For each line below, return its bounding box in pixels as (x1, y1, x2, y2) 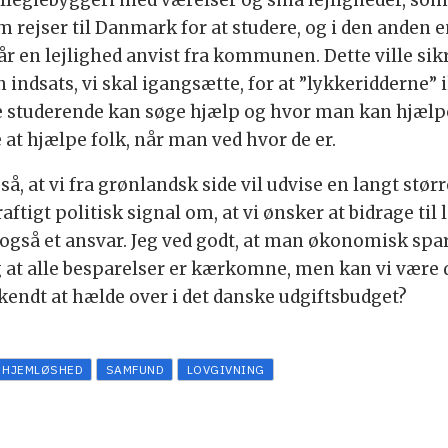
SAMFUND (105, 361, 165, 377)
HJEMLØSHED (2, 361, 84, 377)
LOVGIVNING (186, 361, 265, 377)
